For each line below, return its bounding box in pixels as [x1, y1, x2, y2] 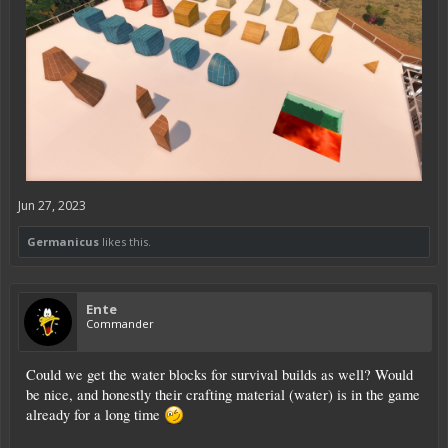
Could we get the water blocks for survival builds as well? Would [26, 364, 413, 384]
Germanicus [27, 233, 99, 249]
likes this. [99, 233, 151, 249]
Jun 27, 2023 [18, 196, 86, 214]
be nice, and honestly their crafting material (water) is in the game [26, 384, 420, 404]
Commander [86, 315, 154, 331]
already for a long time [26, 404, 164, 424]
